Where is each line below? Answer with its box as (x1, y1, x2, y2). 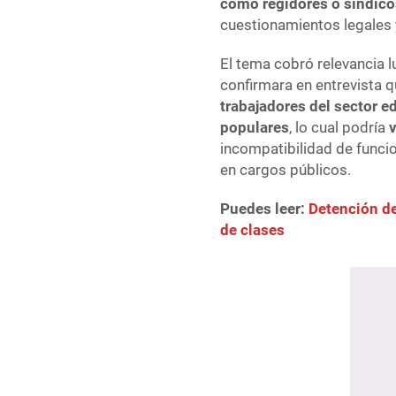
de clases (220, 221, 286, 240)
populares (220, 118, 290, 137)
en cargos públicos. (220, 161, 352, 179)
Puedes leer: (220, 200, 309, 218)
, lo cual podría (289, 118, 390, 137)
